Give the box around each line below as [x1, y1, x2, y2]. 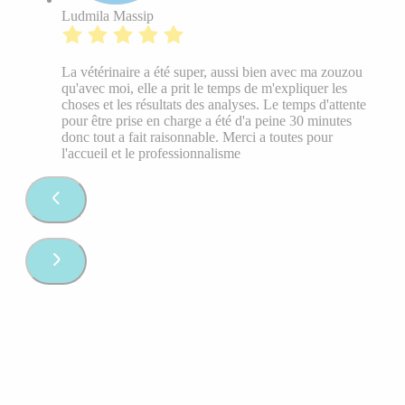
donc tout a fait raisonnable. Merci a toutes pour [61, 129, 333, 146]
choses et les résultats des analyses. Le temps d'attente [61, 97, 366, 113]
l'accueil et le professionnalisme [61, 146, 240, 162]
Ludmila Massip [61, 8, 154, 24]
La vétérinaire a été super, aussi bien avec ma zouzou [61, 64, 363, 80]
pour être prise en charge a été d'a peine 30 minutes [61, 113, 352, 129]
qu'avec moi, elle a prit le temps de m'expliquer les [61, 80, 347, 97]
